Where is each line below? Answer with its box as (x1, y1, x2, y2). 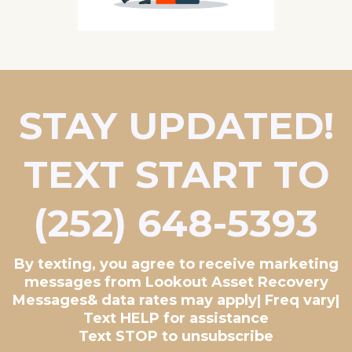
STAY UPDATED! (18, 103, 334, 149)
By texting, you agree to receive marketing (13, 255, 339, 273)
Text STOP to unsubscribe (79, 328, 273, 346)
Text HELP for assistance (83, 310, 269, 328)
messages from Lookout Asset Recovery (24, 273, 328, 291)
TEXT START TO (23, 152, 329, 198)
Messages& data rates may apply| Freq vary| (13, 291, 339, 310)
